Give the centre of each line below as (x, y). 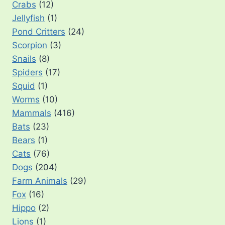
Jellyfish (28, 18)
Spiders (27, 72)
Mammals (32, 113)
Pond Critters (39, 31)
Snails (24, 59)
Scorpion (30, 45)
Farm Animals (40, 181)
